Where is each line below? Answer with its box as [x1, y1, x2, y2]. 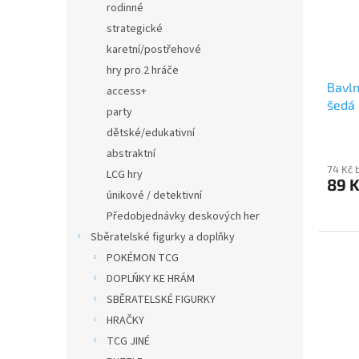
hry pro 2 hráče [107, 63, 179, 79]
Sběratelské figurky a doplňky [91, 229, 235, 245]
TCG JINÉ [107, 333, 150, 349]
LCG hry [107, 167, 143, 183]
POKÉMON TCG [107, 250, 179, 266]
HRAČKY [107, 313, 144, 329]
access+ [107, 83, 147, 99]
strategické [107, 21, 163, 37]
